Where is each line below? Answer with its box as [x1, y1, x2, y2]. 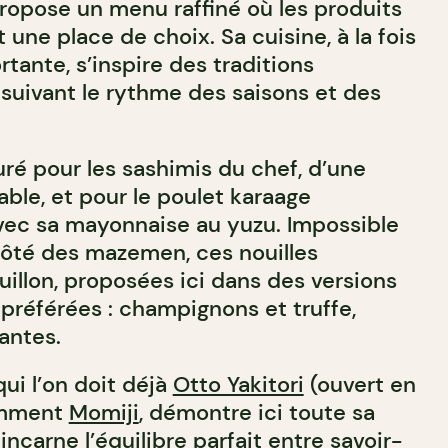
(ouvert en [303, 370, 416, 399]
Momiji [68, 398, 139, 427]
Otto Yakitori [172, 370, 304, 399]
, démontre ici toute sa [138, 398, 375, 427]
